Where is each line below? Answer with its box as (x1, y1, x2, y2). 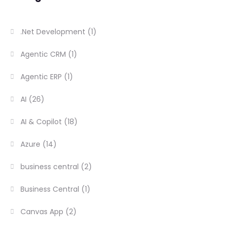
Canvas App (20, 207, 64, 217)
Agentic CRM (20, 49, 66, 60)
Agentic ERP (20, 72, 62, 82)
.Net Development (20, 27, 86, 37)
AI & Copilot (20, 117, 62, 127)
